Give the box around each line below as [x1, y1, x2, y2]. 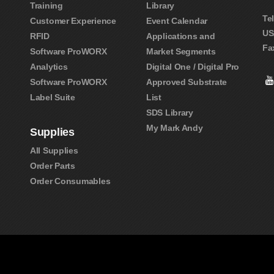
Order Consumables [30, 176, 111, 186]
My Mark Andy [146, 122, 203, 133]
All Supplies [30, 146, 78, 155]
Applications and [146, 31, 215, 41]
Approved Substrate [146, 76, 227, 87]
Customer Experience [30, 15, 116, 26]
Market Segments [146, 46, 216, 56]
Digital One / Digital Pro [146, 61, 240, 72]
